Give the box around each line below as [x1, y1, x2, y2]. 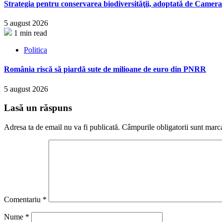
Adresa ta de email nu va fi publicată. [4, 123, 120, 132]
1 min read [14, 29, 47, 38]
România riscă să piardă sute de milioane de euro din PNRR [4, 65, 206, 74]
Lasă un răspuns [4, 103, 72, 113]
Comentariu [4, 195, 43, 204]
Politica [24, 46, 47, 55]
